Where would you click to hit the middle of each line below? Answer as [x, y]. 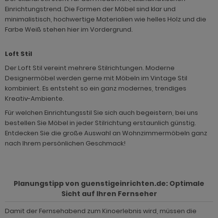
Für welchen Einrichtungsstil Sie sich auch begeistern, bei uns [101, 113]
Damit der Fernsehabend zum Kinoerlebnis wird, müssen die [101, 211]
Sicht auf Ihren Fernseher [109, 194]
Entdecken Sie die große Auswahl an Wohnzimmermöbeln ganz [106, 133]
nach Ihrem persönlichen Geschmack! [65, 144]
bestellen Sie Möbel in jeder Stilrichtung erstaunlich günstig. [100, 123]
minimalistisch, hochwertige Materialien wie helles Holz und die [106, 19]
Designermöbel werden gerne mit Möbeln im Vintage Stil [96, 78]
